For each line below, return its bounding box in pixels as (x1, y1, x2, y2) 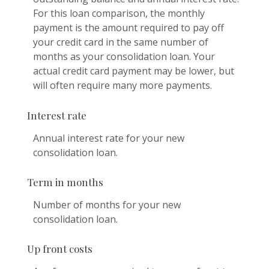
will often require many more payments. (33, 79, 212, 92)
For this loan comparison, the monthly (33, 7, 205, 20)
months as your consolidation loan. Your (33, 50, 215, 64)
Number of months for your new (33, 198, 181, 211)
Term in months (27, 175, 103, 189)
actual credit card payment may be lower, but (33, 64, 234, 78)
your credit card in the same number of (33, 35, 208, 49)
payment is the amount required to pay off (33, 21, 224, 35)
